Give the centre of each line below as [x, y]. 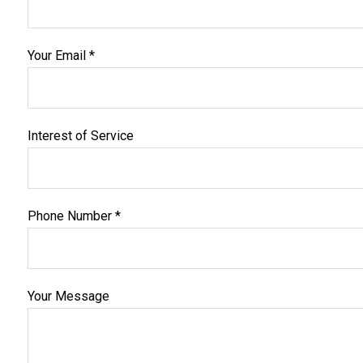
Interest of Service [80, 136]
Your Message [68, 296]
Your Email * [61, 56]
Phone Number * [74, 216]
